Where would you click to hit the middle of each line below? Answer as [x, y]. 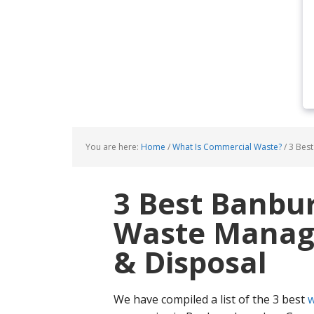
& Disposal [190, 262]
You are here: [113, 147]
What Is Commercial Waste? [227, 147]
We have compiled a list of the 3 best [211, 299]
